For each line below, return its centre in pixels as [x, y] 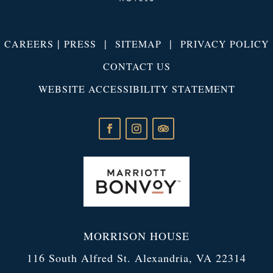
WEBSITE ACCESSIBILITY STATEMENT [136, 89]
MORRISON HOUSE [136, 236]
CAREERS [29, 44]
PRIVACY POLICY [225, 44]
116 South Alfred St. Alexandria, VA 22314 [136, 257]
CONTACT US [136, 66]
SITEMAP [138, 44]
